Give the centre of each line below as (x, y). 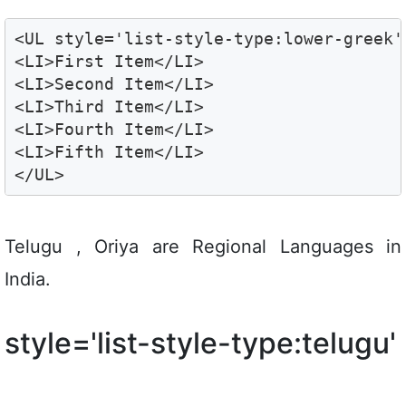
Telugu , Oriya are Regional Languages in (203, 246)
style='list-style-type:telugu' (200, 343)
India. (28, 279)
